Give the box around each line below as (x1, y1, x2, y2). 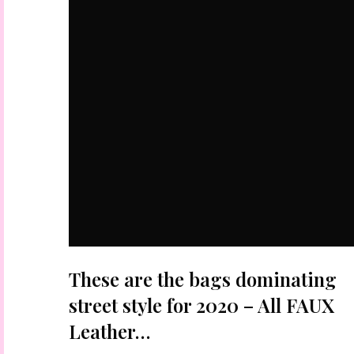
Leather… (69, 318, 150, 344)
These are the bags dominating (69, 266, 337, 292)
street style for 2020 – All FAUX (69, 292, 334, 318)
